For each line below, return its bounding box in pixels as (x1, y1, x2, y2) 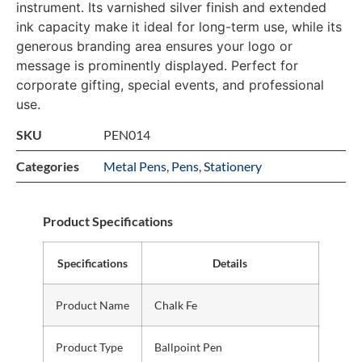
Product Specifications (42, 213, 173, 229)
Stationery (204, 158, 262, 175)
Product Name (55, 297, 129, 312)
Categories (16, 158, 79, 175)
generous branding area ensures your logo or (16, 38, 293, 54)
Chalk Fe (154, 297, 197, 312)
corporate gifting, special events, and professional (16, 77, 324, 93)
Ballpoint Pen (154, 339, 222, 354)
